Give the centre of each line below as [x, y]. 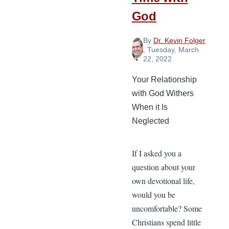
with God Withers [163, 93]
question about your [163, 167]
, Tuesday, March [171, 49]
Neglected [150, 121]
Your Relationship [164, 79]
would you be [153, 194]
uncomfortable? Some [167, 208]
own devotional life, [163, 180]
